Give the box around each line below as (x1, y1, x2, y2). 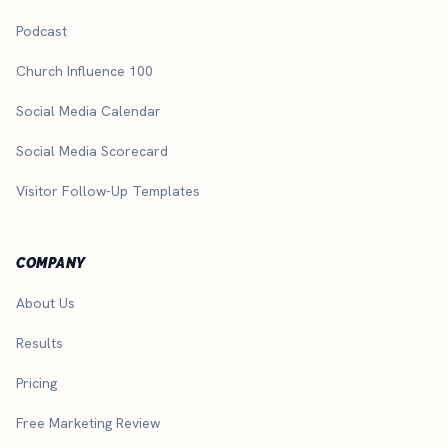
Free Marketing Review (16, 413, 160, 432)
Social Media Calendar (16, 101, 161, 120)
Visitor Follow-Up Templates (16, 181, 200, 200)
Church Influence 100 (16, 61, 153, 80)
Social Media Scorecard (16, 141, 168, 160)
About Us (16, 293, 75, 312)
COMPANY (16, 254, 86, 271)
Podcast (16, 21, 67, 40)
